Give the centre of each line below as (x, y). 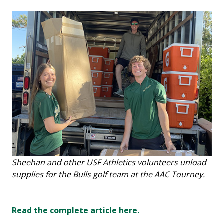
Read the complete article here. (76, 210)
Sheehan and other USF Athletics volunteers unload (109, 162)
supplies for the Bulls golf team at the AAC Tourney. (108, 174)
